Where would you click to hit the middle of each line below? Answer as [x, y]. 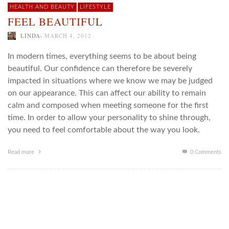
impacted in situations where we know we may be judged [110, 81]
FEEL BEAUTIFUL [55, 22]
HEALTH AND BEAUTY [42, 7]
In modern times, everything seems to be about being [102, 56]
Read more [22, 152]
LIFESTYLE [95, 7]
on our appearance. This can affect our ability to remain [107, 93]
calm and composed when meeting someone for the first [108, 105]
